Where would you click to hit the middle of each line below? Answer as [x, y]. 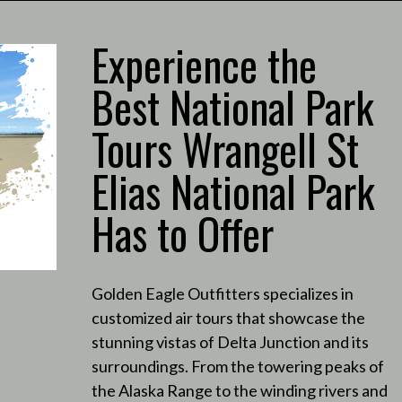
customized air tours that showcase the [228, 317]
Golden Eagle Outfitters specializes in [222, 293]
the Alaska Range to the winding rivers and [239, 390]
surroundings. [140, 366]
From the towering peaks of [287, 366]
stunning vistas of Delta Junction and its [230, 341]
